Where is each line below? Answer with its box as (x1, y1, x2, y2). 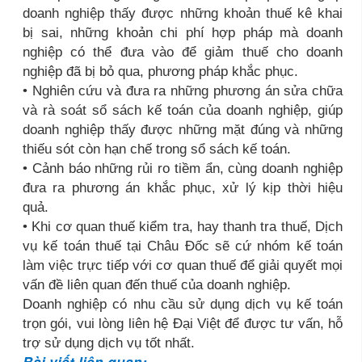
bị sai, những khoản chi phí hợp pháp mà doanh (23, 24, 343, 41)
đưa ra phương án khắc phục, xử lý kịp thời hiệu (23, 179, 343, 196)
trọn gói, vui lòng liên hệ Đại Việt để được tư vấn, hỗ (23, 315, 343, 332)
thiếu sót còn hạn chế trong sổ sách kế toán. (23, 141, 291, 158)
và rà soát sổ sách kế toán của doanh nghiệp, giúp (23, 102, 343, 119)
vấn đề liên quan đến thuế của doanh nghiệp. (23, 276, 291, 293)
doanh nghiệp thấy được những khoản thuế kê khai (23, 5, 343, 22)
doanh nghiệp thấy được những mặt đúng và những (23, 121, 343, 138)
